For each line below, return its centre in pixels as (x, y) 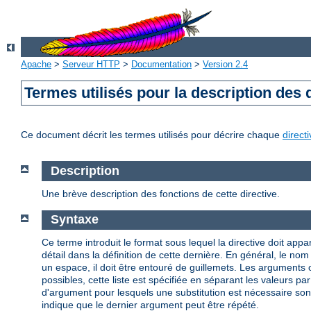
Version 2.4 (225, 65)
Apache (36, 65)
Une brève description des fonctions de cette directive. (161, 193)
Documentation (161, 65)
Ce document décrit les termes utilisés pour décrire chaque (152, 135)
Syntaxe (74, 220)
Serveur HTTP (91, 65)
